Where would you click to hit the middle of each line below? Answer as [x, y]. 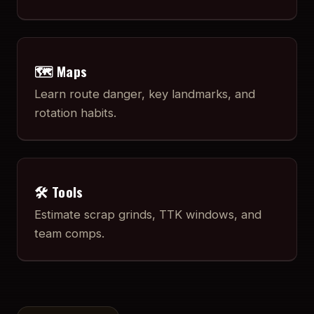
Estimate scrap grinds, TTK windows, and [148, 215]
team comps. [69, 234]
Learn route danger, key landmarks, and [145, 94]
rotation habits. [75, 113]
